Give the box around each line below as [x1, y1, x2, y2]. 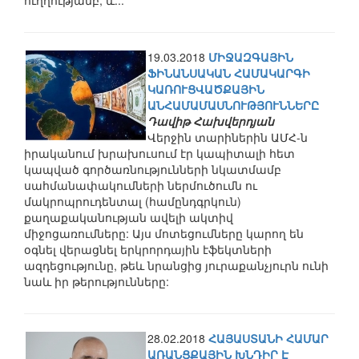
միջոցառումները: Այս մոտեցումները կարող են [24, 225, 304, 241]
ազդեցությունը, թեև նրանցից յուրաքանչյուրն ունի [24, 257, 329, 273]
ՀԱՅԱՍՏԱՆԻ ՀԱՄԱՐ [208, 330, 329, 346]
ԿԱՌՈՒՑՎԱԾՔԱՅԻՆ [147, 81, 264, 97]
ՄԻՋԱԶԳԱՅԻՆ [208, 49, 293, 65]
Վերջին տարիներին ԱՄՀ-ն [147, 129, 308, 145]
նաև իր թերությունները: [24, 273, 169, 289]
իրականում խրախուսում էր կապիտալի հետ [24, 145, 295, 161]
